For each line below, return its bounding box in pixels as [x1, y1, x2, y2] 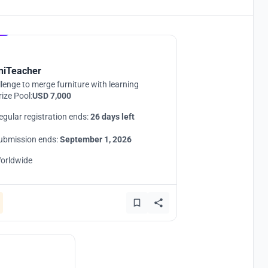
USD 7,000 [32, 91, 71, 100]
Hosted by [14, 16, 47, 25]
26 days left [90, 112, 135, 121]
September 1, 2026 [60, 135, 132, 144]
